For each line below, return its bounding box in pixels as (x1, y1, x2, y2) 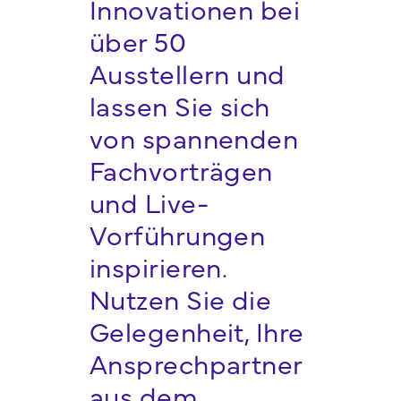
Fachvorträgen (89, 150, 273, 189)
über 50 (89, 21, 187, 60)
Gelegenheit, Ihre (89, 311, 304, 350)
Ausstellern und (89, 54, 286, 92)
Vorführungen (89, 215, 266, 253)
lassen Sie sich (89, 86, 270, 124)
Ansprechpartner (89, 344, 303, 382)
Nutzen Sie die (89, 279, 272, 318)
